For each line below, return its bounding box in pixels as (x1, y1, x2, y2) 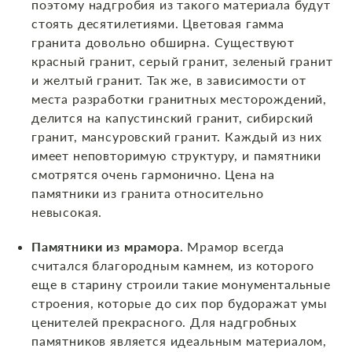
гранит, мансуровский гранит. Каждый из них (31, 129, 322, 145)
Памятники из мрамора (31, 239, 180, 255)
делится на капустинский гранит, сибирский (31, 110, 314, 126)
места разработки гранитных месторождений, (31, 91, 328, 107)
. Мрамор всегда (179, 239, 285, 255)
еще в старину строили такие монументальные (31, 277, 331, 292)
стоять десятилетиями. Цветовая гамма (31, 16, 284, 31)
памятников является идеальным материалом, (31, 333, 328, 349)
